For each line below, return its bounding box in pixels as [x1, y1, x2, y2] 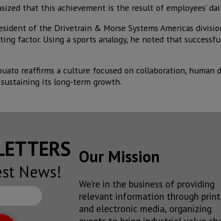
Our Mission [79, 146, 160, 167]
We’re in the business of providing [79, 177, 215, 190]
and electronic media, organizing [79, 202, 212, 215]
